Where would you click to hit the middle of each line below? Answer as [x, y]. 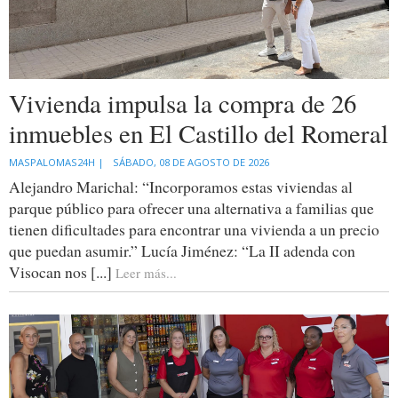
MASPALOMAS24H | [56, 162]
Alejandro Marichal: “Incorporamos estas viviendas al [181, 186]
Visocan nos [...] [62, 271]
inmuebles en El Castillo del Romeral [199, 133]
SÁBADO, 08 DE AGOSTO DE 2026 [191, 162]
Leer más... [146, 272]
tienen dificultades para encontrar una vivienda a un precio [194, 229]
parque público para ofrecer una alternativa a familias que [191, 207]
